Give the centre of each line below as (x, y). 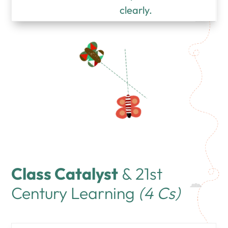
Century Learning (73, 193)
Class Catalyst (65, 173)
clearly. (136, 10)
